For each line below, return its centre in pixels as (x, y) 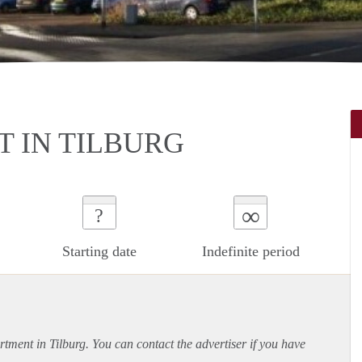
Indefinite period (250, 251)
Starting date (99, 251)
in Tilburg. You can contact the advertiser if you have (169, 343)
